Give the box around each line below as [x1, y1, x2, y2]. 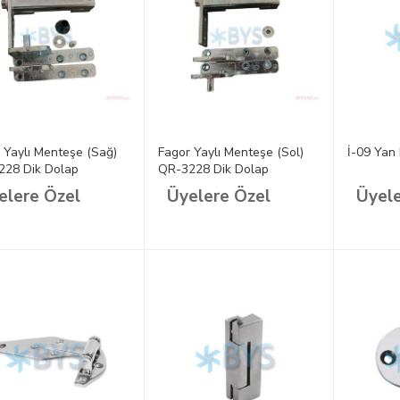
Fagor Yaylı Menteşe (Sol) [157, 144, 304, 162]
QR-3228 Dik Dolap [157, 161, 269, 179]
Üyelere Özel [166, 185, 271, 209]
